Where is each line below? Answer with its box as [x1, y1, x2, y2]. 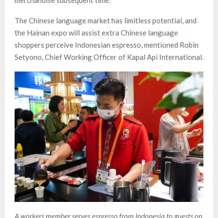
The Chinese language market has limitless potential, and [15, 16, 197, 25]
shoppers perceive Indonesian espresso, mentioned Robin [15, 40, 199, 50]
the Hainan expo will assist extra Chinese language [15, 28, 178, 37]
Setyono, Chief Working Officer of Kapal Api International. [15, 53, 203, 62]
